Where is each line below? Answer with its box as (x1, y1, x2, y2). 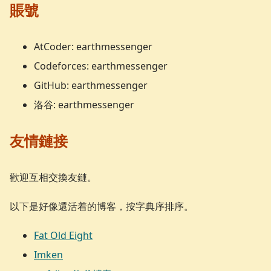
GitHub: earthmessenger (34, 78, 148, 92)
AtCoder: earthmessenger (34, 39, 152, 53)
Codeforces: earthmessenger (34, 59, 168, 73)
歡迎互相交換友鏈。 (10, 170, 97, 184)
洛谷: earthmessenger (34, 97, 134, 111)
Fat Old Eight (34, 228, 93, 242)
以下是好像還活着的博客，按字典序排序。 (10, 199, 194, 213)
